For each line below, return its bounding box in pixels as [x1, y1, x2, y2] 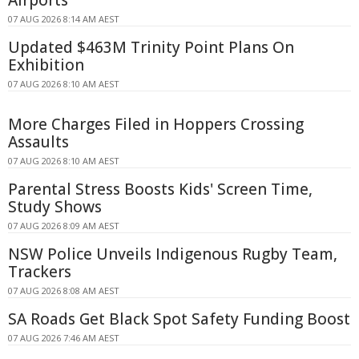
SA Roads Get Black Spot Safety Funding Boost [8, 308, 350, 329]
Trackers [8, 260, 71, 282]
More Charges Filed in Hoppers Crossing [8, 113, 304, 135]
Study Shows [8, 196, 102, 217]
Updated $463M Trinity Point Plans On [8, 36, 294, 58]
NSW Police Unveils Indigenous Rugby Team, [8, 243, 337, 264]
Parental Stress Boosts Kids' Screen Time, [8, 178, 313, 200]
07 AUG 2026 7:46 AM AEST [8, 331, 119, 344]
